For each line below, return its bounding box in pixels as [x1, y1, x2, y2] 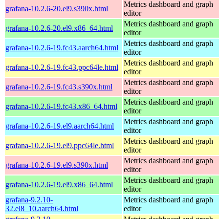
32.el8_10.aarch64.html [5, 204, 78, 213]
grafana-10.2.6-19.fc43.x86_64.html [5, 102, 117, 110]
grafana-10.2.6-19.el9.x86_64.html [5, 180, 113, 189]
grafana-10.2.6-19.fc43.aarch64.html [5, 43, 118, 52]
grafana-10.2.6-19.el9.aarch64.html [5, 121, 114, 130]
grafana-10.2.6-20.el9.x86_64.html [5, 23, 113, 32]
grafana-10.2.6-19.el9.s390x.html [5, 160, 108, 169]
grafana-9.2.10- [5, 195, 53, 204]
